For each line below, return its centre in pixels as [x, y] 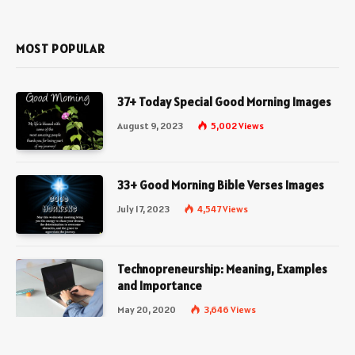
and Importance [160, 285]
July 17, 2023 [143, 209]
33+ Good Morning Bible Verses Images [221, 185]
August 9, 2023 [150, 126]
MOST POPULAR [61, 49]
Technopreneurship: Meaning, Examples [222, 269]
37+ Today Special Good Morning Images [224, 102]
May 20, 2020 [147, 309]
